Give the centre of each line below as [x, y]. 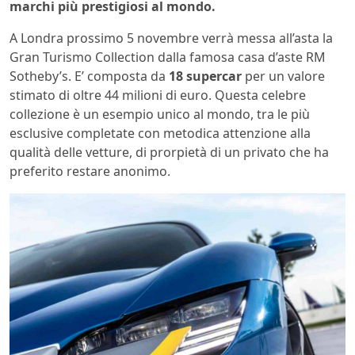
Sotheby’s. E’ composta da [89, 76]
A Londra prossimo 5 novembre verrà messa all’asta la [171, 38]
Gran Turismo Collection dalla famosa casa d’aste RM [168, 57]
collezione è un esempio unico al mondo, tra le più [160, 114]
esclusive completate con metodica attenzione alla [160, 133]
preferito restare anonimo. [90, 171]
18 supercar [205, 76]
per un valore [283, 76]
